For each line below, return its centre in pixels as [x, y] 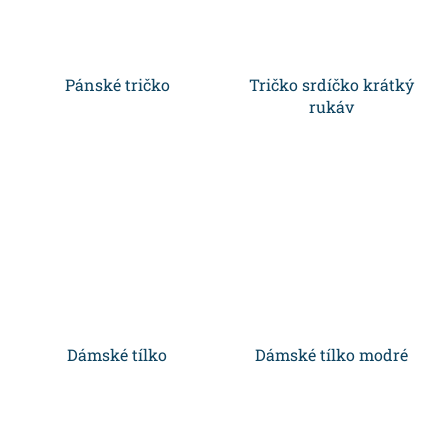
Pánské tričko [117, 85]
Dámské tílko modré [331, 355]
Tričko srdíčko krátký [331, 85]
